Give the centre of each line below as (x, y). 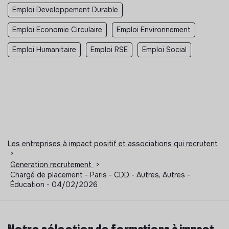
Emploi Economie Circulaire (57, 29)
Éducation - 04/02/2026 (54, 184)
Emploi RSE (109, 49)
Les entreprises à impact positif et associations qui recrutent (113, 143)
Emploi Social (164, 49)
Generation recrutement (52, 164)
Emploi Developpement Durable (65, 9)
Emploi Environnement (154, 29)
